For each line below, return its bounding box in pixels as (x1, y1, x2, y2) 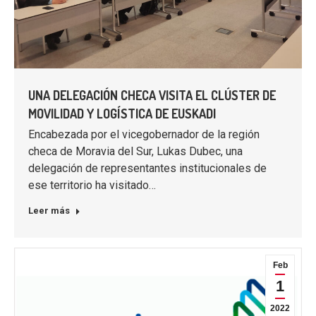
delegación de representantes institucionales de (28, 161, 267, 175)
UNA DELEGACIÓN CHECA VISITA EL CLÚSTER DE (28, 87, 276, 103)
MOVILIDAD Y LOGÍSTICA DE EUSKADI (28, 105, 216, 121)
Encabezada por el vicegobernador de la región (28, 127, 260, 141)
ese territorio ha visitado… (28, 178, 156, 192)
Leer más (28, 205, 70, 216)
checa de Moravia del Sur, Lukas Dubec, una (28, 144, 243, 158)
